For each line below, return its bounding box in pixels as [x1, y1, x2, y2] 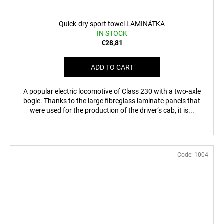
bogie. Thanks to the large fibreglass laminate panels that [23, 96, 200, 105]
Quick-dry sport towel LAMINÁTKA [59, 19, 165, 28]
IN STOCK [96, 29, 127, 37]
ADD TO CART [90, 63, 133, 71]
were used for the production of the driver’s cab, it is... [29, 106, 194, 114]
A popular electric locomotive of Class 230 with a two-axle [23, 87, 201, 95]
